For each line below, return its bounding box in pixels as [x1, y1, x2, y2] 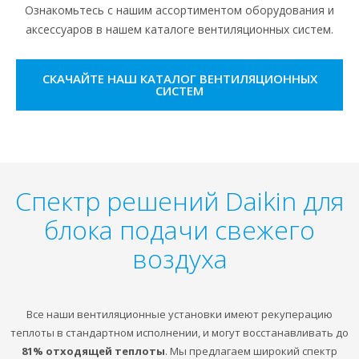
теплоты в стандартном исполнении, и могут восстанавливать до [10, 325, 349, 340]
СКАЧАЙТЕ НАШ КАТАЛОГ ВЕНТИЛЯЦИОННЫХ [42, 70, 317, 87]
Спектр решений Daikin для [15, 183, 344, 218]
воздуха [131, 240, 228, 276]
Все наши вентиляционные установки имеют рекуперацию [26, 306, 333, 321]
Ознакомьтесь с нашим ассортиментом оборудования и [25, 2, 334, 18]
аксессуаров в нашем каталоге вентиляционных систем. [26, 21, 333, 37]
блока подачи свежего [44, 212, 315, 247]
